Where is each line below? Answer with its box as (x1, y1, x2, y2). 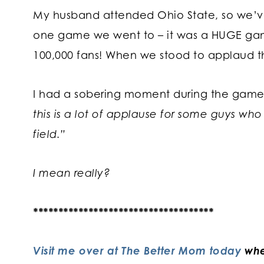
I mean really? (33, 166, 110, 180)
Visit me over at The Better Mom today (33, 244, 242, 258)
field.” (33, 127, 66, 141)
